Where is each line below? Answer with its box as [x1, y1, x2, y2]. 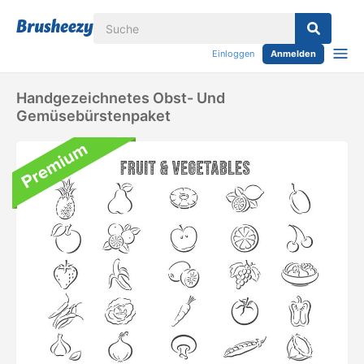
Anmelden [271, 48, 316, 59]
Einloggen [212, 48, 254, 59]
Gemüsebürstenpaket [16, 107, 171, 124]
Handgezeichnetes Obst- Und [16, 89, 225, 106]
